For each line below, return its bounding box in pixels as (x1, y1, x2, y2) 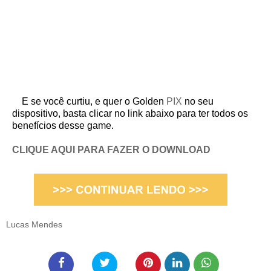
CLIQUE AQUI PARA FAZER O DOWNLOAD (12, 145, 211, 155)
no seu (184, 96, 214, 107)
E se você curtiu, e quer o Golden (12, 96, 166, 107)
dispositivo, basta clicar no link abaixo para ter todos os (12, 108, 248, 119)
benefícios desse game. (12, 120, 114, 131)
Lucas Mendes (6, 220, 62, 230)
